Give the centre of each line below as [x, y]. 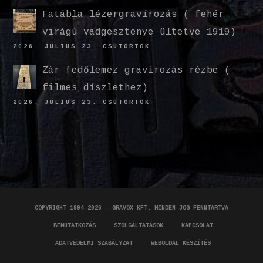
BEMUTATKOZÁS [74, 226]
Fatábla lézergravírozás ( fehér [134, 15]
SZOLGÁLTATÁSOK [138, 226]
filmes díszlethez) [95, 88]
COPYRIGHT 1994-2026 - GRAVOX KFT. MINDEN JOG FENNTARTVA [131, 208]
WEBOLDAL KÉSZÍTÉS [181, 244]
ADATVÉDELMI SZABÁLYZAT [94, 244]
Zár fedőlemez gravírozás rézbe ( [136, 71]
